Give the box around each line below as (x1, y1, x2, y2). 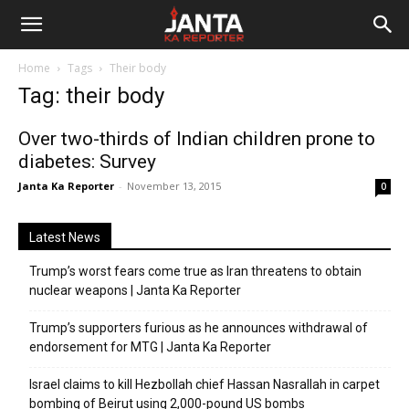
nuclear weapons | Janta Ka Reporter (29, 283, 241, 298)
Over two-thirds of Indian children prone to (18, 128, 375, 150)
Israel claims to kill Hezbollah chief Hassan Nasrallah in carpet (29, 377, 380, 392)
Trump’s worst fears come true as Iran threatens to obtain (29, 264, 362, 278)
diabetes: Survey (18, 151, 156, 173)
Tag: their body (18, 83, 164, 109)
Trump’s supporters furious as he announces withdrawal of (29, 320, 368, 335)
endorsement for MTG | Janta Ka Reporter (29, 340, 271, 354)
